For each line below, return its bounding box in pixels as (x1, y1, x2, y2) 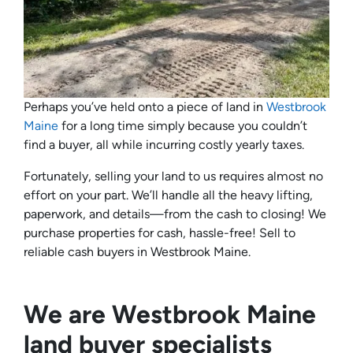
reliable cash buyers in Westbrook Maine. (24, 244, 251, 260)
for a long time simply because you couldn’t (61, 118, 307, 134)
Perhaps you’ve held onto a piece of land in (24, 99, 266, 115)
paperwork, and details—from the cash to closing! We (24, 206, 326, 222)
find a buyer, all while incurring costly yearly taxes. (24, 137, 304, 153)
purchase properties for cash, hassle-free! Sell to (24, 225, 295, 241)
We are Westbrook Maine (24, 299, 316, 330)
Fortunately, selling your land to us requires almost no (24, 169, 323, 184)
